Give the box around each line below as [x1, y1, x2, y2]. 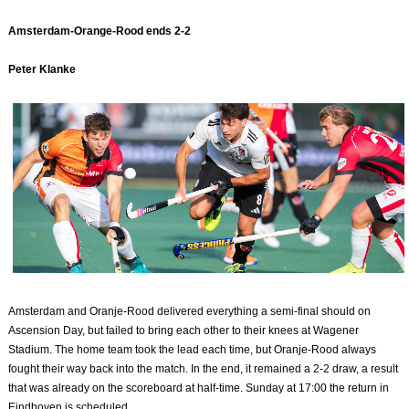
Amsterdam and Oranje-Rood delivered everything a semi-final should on [8, 304, 372, 318]
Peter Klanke [8, 63, 77, 77]
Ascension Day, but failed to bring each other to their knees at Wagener [8, 323, 360, 337]
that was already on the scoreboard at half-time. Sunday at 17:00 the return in [8, 381, 390, 394]
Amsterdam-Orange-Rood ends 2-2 [8, 25, 192, 38]
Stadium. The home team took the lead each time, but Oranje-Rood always [8, 342, 377, 356]
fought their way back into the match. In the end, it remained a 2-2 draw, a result [8, 362, 399, 375]
